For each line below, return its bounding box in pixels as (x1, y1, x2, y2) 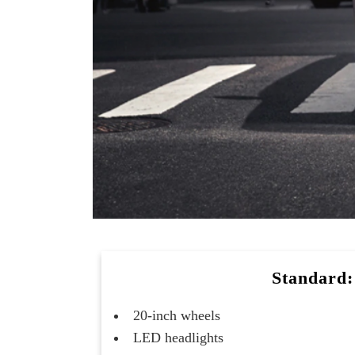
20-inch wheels (133, 307, 221, 323)
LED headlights (133, 329, 224, 345)
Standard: (272, 267, 353, 288)
